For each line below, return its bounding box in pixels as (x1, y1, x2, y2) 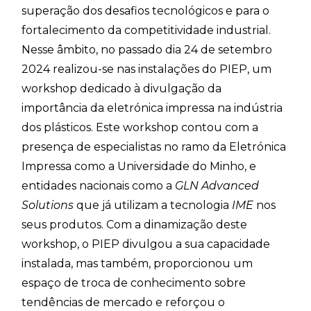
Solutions (22, 199, 74, 212)
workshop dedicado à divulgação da (22, 82, 222, 96)
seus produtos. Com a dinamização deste (22, 218, 248, 232)
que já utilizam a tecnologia (74, 199, 233, 212)
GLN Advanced (175, 179, 260, 193)
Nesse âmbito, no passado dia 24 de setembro (22, 43, 273, 57)
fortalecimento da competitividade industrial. (22, 24, 274, 37)
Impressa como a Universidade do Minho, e (22, 160, 257, 174)
